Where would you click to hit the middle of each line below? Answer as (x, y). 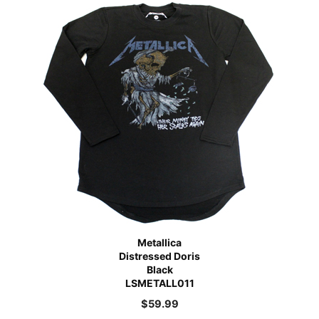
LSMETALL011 (159, 283)
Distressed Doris (159, 256)
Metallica (159, 242)
